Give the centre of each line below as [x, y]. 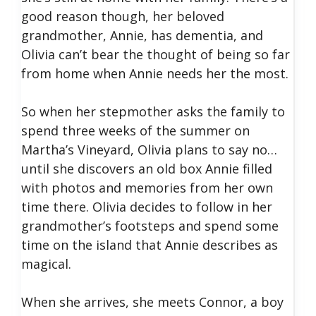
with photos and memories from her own [147, 188]
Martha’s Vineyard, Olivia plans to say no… [149, 150]
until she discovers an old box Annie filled [147, 169]
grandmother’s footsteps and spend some [150, 226]
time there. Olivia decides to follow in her [147, 207]
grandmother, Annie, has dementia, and [142, 35]
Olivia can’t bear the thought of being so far [156, 54]
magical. [46, 264]
